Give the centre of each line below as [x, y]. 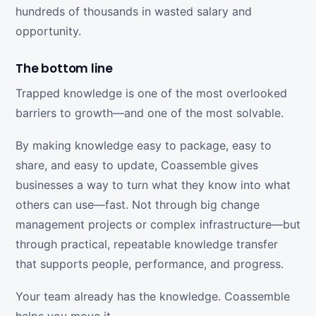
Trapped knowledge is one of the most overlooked [151, 93]
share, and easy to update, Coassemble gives [137, 165]
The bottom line [64, 69]
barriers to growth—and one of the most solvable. [150, 113]
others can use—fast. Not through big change [138, 205]
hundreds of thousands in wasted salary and [134, 12]
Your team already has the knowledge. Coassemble [153, 297]
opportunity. [48, 31]
